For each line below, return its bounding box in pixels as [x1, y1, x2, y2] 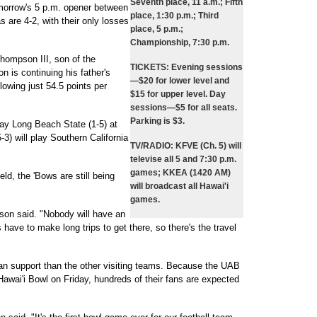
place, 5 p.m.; [130, 24, 183, 34]
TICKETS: [130, 62, 169, 72]
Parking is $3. [130, 116, 185, 126]
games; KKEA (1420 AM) [130, 168, 231, 178]
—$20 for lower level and [130, 76, 229, 86]
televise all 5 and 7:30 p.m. [130, 154, 236, 164]
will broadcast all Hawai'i [130, 181, 229, 191]
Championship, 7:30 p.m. [130, 38, 229, 47]
